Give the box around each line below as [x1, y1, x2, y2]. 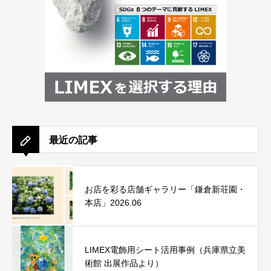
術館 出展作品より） [85, 258, 163, 268]
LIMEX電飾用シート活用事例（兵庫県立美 [85, 244, 246, 255]
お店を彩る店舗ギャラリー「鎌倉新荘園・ [85, 184, 246, 194]
